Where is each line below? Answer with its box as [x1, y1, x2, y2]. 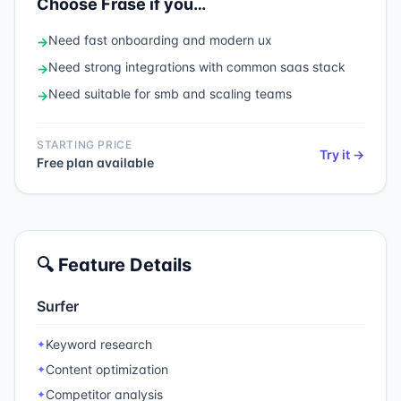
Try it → [320, 147, 364, 162]
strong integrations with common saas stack [84, 59, 346, 74]
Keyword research [46, 337, 152, 352]
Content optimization [46, 362, 168, 377]
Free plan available [37, 155, 154, 170]
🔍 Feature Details [37, 254, 192, 276]
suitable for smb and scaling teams [84, 86, 292, 101]
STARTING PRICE [37, 138, 132, 151]
